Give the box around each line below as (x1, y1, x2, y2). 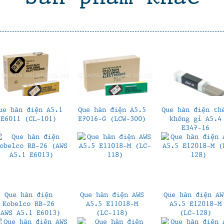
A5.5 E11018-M (85, 198, 138, 208)
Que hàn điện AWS (79, 189, 144, 199)
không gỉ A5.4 (169, 113, 221, 123)
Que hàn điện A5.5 (77, 104, 146, 114)
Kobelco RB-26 (2, 198, 54, 208)
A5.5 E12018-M (169, 198, 221, 208)
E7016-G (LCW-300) (77, 113, 146, 123)
